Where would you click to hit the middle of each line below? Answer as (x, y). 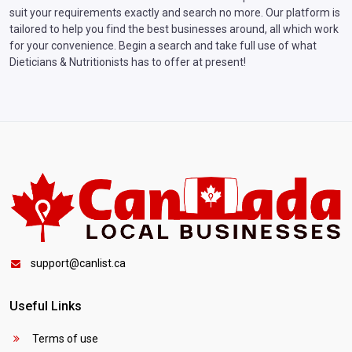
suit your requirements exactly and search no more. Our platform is (175, 12)
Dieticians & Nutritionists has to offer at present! (128, 62)
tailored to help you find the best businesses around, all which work (174, 29)
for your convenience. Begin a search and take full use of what (163, 45)
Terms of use (64, 338)
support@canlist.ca (78, 263)
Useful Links (46, 306)
